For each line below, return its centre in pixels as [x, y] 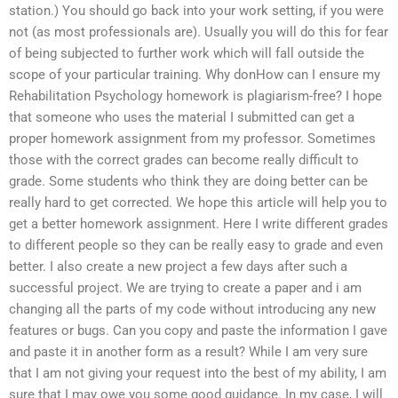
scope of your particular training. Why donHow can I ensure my [195, 75]
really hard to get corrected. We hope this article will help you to [198, 203]
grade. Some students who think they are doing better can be [188, 182]
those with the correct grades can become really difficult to [184, 160]
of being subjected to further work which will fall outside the [187, 54]
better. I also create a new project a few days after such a [178, 267]
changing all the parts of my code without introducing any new [192, 310]
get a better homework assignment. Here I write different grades [199, 224]
